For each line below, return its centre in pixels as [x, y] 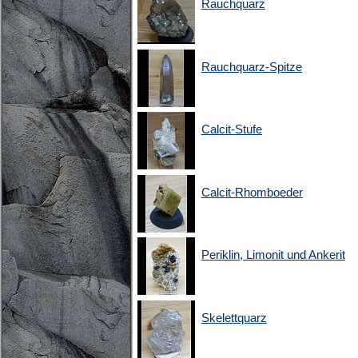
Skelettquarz [234, 317]
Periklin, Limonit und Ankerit [273, 255]
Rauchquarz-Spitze [251, 66]
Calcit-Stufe [231, 129]
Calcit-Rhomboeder [252, 192]
